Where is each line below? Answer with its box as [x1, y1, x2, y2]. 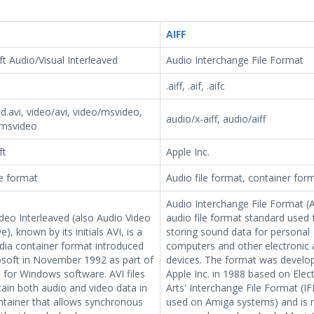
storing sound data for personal [165, 225, 310, 238]
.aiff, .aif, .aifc [165, 79, 225, 93]
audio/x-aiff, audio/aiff [165, 112, 266, 125]
